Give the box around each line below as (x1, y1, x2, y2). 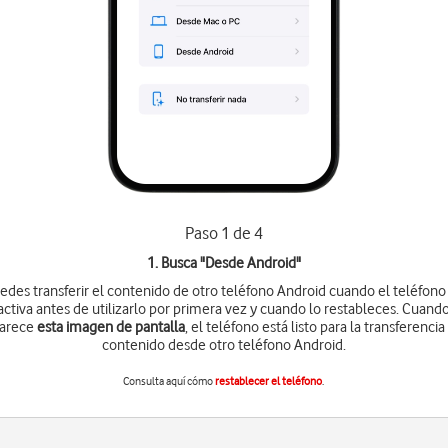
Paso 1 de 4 (184, 223, 263, 243)
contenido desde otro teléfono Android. (101, 336, 346, 354)
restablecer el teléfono (215, 374, 323, 388)
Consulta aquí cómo (123, 374, 216, 388)
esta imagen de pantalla (36, 318, 185, 336)
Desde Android (204, 254, 296, 272)
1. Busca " (146, 254, 205, 272)
